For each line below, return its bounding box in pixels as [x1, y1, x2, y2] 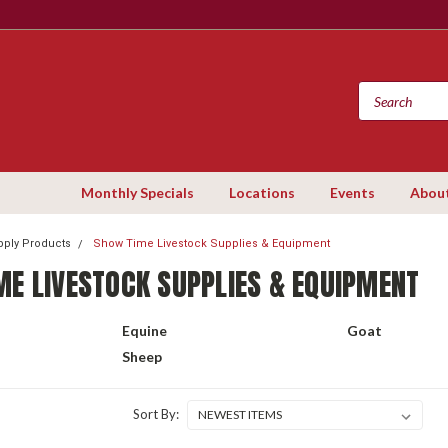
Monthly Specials [81, 184, 194, 201]
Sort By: [132, 406, 179, 422]
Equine [121, 322, 167, 339]
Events [330, 184, 375, 201]
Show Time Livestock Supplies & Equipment [93, 237, 331, 250]
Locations [229, 184, 295, 201]
